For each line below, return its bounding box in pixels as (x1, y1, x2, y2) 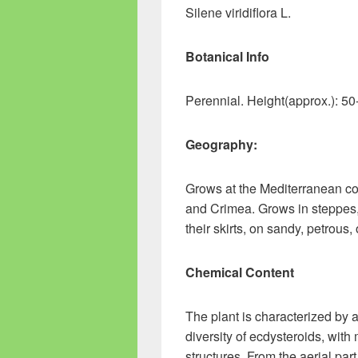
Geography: (185, 135, 257, 153)
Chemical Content (185, 263, 294, 281)
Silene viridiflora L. (185, 3, 291, 22)
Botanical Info (185, 47, 269, 66)
